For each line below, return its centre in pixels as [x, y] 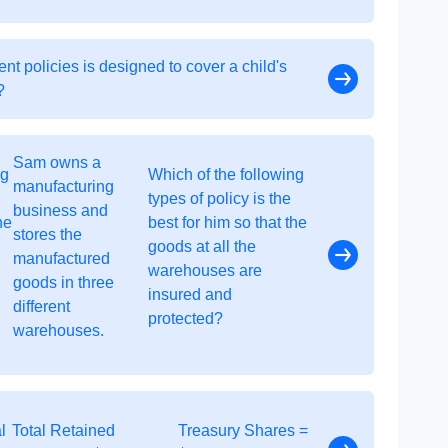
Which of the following [225, 174]
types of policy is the [219, 198]
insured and [189, 294]
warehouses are [204, 270]
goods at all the [201, 246]
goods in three [63, 282]
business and [60, 210]
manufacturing [63, 186]
